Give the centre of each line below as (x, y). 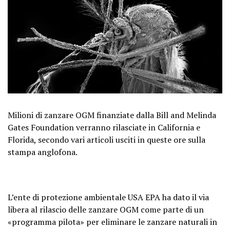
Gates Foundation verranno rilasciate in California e (104, 127)
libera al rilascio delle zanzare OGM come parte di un (106, 209)
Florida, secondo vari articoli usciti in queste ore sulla (107, 139)
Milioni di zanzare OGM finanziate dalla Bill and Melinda (112, 115)
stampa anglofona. (43, 152)
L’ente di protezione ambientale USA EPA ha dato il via (108, 197)
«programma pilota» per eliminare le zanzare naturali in (112, 222)
